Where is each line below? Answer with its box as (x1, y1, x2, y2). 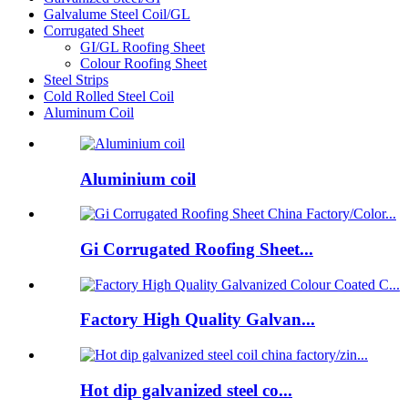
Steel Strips (44, 71, 108, 87)
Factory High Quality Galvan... (80, 310, 315, 330)
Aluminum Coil (44, 104, 134, 120)
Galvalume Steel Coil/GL (44, 5, 190, 22)
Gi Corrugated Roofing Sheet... (80, 239, 313, 259)
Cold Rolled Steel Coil (44, 87, 174, 104)
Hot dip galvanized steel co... (80, 380, 292, 400)
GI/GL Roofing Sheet (80, 38, 205, 55)
